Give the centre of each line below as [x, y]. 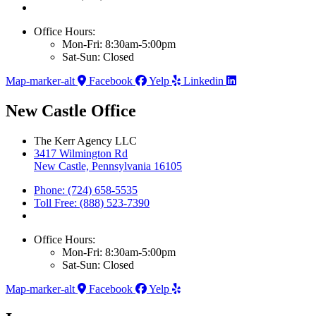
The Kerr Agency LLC [85, 140]
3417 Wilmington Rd [81, 153]
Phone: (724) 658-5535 [86, 190]
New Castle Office [71, 110]
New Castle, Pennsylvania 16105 [108, 166]
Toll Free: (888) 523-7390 [92, 202]
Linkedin [203, 80]
